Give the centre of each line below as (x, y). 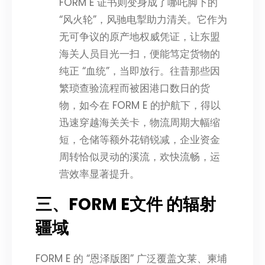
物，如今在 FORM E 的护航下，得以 (140, 106)
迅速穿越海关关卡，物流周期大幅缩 (140, 123)
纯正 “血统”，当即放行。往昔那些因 (140, 71)
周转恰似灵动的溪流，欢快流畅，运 (140, 157)
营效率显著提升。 (99, 174)
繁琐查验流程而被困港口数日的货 (135, 88)
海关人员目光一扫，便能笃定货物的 (140, 54)
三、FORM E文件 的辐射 (126, 205)
